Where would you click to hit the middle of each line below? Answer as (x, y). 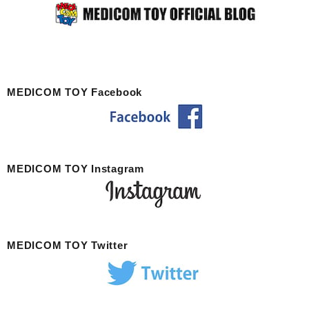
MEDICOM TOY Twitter (68, 246)
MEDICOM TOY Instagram (76, 169)
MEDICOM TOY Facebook (74, 92)
